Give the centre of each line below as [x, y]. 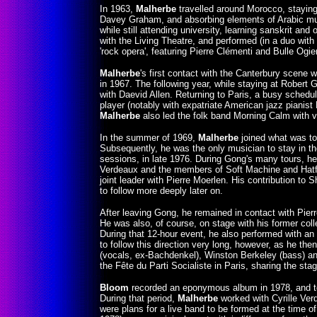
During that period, [139, 298]
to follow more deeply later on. [161, 191]
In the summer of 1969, [149, 138]
